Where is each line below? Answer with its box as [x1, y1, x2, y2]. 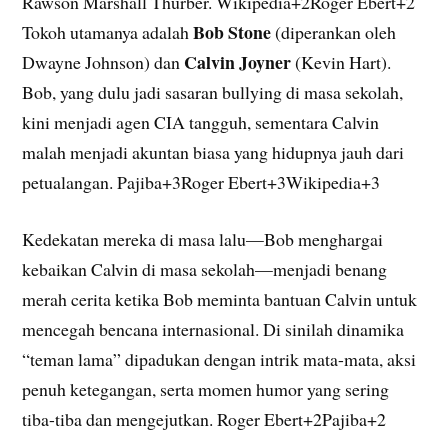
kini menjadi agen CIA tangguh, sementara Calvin [22, 110, 380, 135]
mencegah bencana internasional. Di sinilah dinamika [22, 317, 405, 342]
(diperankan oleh [271, 20, 397, 45]
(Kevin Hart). [291, 50, 392, 75]
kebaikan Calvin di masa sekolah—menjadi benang [22, 257, 388, 282]
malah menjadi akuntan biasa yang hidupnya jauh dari [22, 140, 405, 165]
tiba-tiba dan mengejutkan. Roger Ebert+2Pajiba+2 [22, 407, 387, 432]
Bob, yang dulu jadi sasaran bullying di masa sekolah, [22, 80, 404, 105]
